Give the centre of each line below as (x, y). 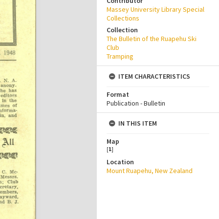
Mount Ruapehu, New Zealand (150, 171)
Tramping (120, 56)
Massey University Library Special (155, 9)
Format (118, 94)
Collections (123, 18)
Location (120, 162)
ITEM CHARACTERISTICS (154, 76)
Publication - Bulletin (136, 103)
